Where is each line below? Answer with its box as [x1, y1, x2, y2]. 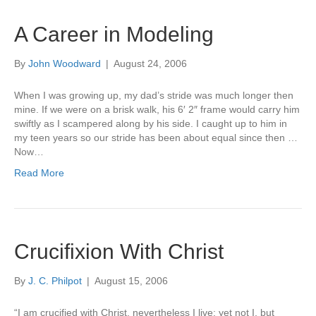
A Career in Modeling [14, 23, 214, 46]
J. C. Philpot [28, 275, 82, 286]
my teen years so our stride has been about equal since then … [14, 132, 298, 143]
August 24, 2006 [114, 58, 187, 69]
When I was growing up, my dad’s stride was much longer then [14, 90, 293, 101]
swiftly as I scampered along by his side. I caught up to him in [14, 118, 287, 129]
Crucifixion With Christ [14, 240, 224, 263]
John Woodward [28, 58, 101, 69]
